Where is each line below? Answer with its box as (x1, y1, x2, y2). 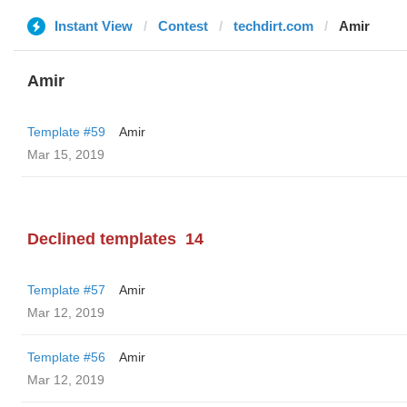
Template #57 (27, 283, 105, 297)
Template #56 (27, 350, 105, 364)
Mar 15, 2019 (27, 147, 104, 162)
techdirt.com (233, 18, 313, 34)
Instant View (55, 18, 133, 34)
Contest (158, 18, 208, 34)
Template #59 (27, 124, 105, 139)
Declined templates (27, 230, 176, 248)
